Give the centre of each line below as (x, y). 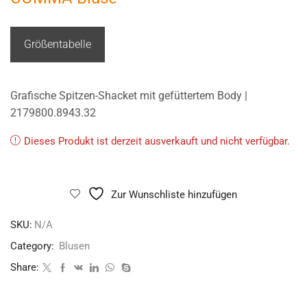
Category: (34, 246)
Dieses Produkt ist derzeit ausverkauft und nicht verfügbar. (157, 141)
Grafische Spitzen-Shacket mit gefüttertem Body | (129, 96)
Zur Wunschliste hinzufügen (174, 194)
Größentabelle (58, 44)
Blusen (74, 246)
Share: (25, 267)
